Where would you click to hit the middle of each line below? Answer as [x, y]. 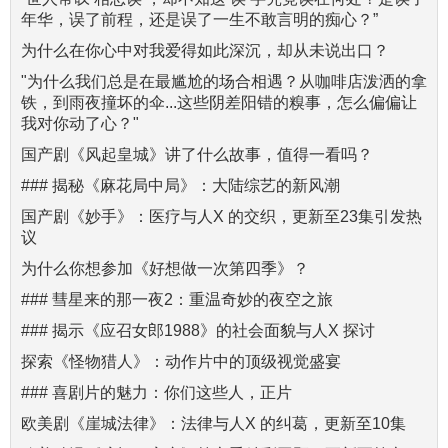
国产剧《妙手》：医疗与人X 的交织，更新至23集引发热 [221, 217]
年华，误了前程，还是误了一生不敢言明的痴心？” [199, 20]
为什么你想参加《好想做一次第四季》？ [165, 269]
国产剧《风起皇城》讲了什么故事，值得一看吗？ [197, 155]
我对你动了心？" [80, 124]
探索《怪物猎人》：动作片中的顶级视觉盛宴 [181, 362]
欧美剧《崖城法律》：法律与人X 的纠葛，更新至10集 [213, 424]
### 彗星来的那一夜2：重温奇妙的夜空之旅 [177, 300]
